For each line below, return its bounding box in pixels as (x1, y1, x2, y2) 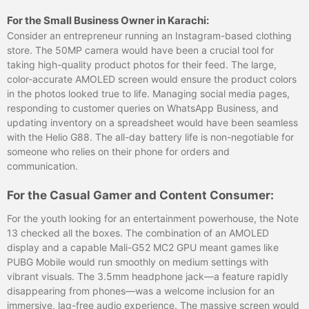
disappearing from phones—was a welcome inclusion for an (7, 284, 275, 297)
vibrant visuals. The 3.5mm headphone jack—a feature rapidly (7, 270, 288, 282)
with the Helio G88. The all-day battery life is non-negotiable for (7, 130, 294, 143)
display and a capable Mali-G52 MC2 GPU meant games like (7, 241, 279, 253)
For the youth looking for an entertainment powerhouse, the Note (7, 212, 299, 224)
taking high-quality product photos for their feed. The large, (7, 58, 277, 70)
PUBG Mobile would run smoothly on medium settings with (7, 255, 268, 268)
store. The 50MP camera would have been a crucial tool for (7, 43, 274, 56)
